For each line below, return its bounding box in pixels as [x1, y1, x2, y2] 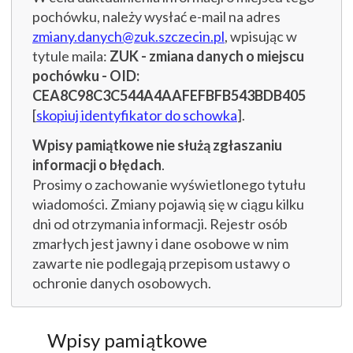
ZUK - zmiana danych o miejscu [110, 46, 304, 65]
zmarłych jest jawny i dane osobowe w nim [32, 235, 288, 253]
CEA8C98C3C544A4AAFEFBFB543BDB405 [32, 86, 306, 104]
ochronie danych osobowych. [32, 274, 211, 292]
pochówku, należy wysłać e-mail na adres [32, 7, 281, 25]
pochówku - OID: [32, 66, 139, 84]
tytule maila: [32, 46, 110, 65]
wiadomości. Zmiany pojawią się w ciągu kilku [32, 195, 304, 214]
